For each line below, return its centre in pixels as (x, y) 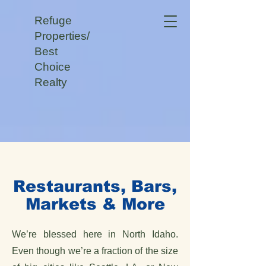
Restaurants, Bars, (95, 186)
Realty (51, 82)
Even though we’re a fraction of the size (95, 251)
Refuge (53, 20)
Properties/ (62, 36)
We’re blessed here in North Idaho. (95, 234)
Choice (53, 67)
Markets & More (95, 204)
